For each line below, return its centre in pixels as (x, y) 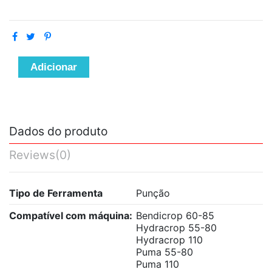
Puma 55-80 (165, 252)
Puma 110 (158, 264)
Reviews (32, 155)
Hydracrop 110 (169, 240)
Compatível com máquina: (71, 215)
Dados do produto (58, 131)
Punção (153, 193)
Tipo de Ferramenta (56, 193)
